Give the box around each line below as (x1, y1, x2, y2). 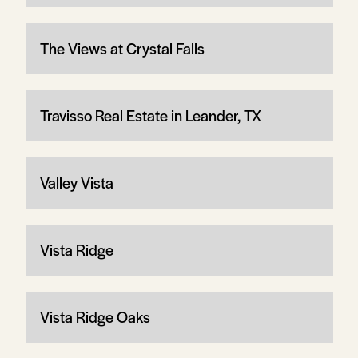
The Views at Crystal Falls (39, 37, 205, 59)
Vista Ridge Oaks (39, 305, 150, 328)
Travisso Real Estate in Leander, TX (39, 104, 261, 126)
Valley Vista (39, 171, 113, 193)
